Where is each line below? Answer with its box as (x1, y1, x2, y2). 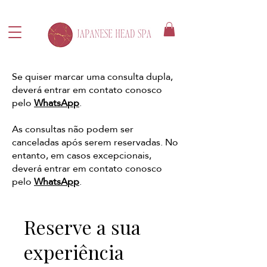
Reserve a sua (24, 214, 141, 240)
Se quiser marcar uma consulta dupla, (12, 67, 173, 86)
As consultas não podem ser (12, 120, 133, 138)
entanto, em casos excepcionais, (12, 146, 151, 164)
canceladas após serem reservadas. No (12, 133, 178, 151)
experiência (24, 239, 124, 265)
